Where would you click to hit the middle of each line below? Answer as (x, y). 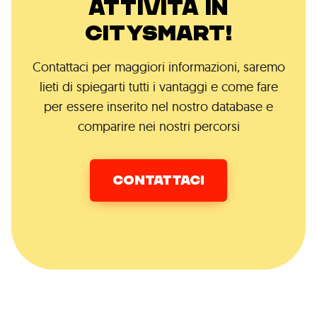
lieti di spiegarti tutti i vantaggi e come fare (158, 87)
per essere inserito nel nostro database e (158, 107)
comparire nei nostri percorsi (158, 127)
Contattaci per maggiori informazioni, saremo (158, 67)
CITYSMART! (158, 34)
